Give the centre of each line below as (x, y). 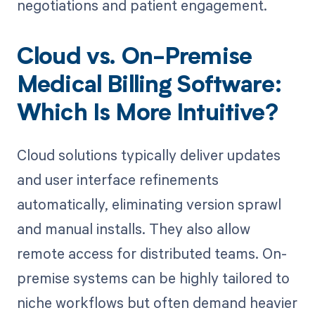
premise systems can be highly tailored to (153, 277)
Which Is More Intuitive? (147, 115)
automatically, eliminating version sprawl (149, 204)
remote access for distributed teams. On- (152, 253)
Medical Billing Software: (149, 87)
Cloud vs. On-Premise (134, 59)
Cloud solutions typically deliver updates (148, 154)
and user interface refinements (117, 179)
